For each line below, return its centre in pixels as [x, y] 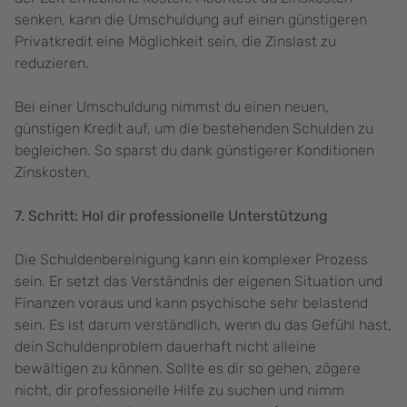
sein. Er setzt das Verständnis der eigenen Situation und [199, 282]
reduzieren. [54, 64]
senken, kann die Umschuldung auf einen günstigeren [191, 20]
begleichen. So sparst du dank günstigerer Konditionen [194, 151]
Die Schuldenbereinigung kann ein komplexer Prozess [191, 260]
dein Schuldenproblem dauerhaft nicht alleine [165, 347]
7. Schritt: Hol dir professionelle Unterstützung [171, 216]
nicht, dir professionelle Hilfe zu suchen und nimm [179, 391]
